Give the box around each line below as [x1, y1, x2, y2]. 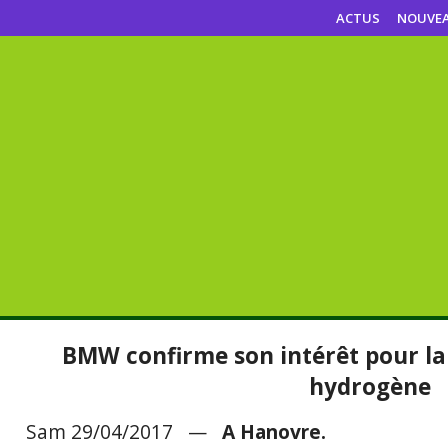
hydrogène [309, 371, 431, 402]
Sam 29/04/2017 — [26, 418, 223, 445]
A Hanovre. [222, 418, 327, 445]
